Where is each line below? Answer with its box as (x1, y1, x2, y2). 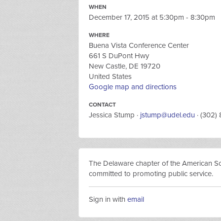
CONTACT (89, 101, 116, 108)
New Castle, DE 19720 (89, 62, 160, 71)
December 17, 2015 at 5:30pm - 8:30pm (89, 13, 215, 22)
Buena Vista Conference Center (89, 41, 189, 50)
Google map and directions (89, 82, 177, 91)
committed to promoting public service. (89, 169, 213, 178)
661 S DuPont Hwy (89, 51, 149, 60)
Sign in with (89, 195, 127, 204)
